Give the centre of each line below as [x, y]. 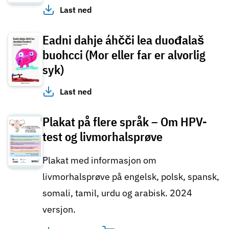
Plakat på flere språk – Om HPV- [125, 121]
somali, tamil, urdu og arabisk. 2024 [117, 193]
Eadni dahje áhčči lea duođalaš [123, 40]
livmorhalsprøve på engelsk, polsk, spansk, [131, 176]
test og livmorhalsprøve [102, 136]
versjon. [59, 209]
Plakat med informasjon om [99, 160]
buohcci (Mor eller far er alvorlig [124, 55]
